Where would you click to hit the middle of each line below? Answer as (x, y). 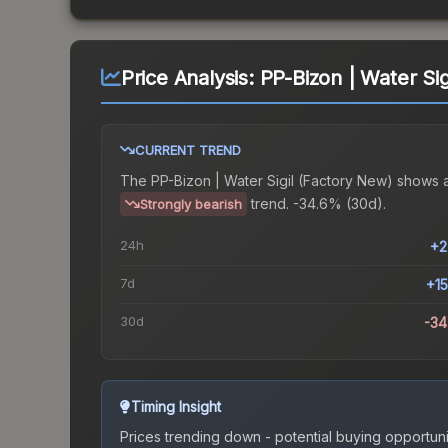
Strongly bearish (191, 204)
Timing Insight (176, 407)
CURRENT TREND (188, 150)
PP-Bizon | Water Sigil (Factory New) (272, 181)
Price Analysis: (190, 78)
